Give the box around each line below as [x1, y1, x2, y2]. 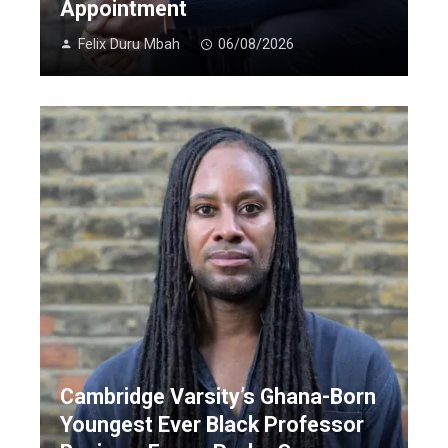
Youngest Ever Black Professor [60, 411, 364, 437]
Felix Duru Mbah [78, 35, 180, 53]
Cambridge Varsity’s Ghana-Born [60, 383, 376, 409]
